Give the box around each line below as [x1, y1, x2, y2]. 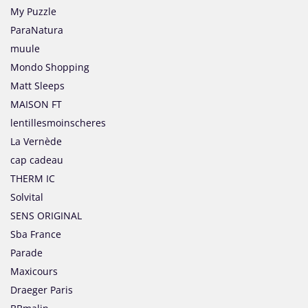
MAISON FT [10, 98, 62, 111]
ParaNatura [10, 23, 63, 37]
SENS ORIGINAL [10, 209, 82, 223]
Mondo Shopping [10, 60, 89, 74]
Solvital [10, 190, 43, 204]
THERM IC [10, 172, 55, 186]
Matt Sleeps [10, 79, 65, 93]
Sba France [10, 228, 61, 241]
